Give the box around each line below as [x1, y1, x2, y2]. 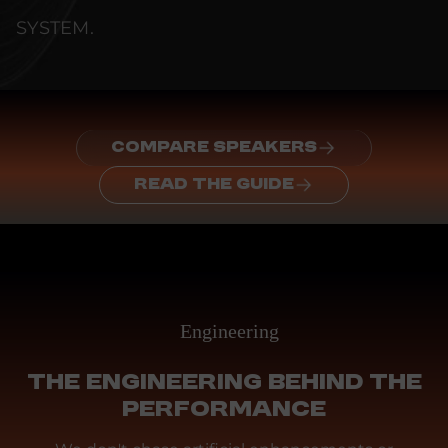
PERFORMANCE [122, 398, 326, 423]
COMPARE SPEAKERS [111, 139, 317, 158]
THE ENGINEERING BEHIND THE [26, 371, 422, 396]
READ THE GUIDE [134, 176, 294, 195]
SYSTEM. [16, 17, 94, 40]
